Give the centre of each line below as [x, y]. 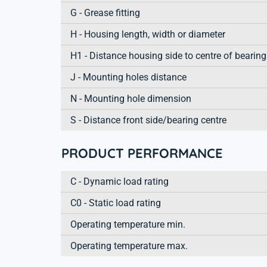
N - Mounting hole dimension [131, 98]
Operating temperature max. [129, 246]
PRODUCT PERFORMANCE [142, 153]
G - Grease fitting [105, 13]
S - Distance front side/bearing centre [148, 120]
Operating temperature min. [128, 224]
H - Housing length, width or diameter [148, 34]
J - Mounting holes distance [128, 77]
